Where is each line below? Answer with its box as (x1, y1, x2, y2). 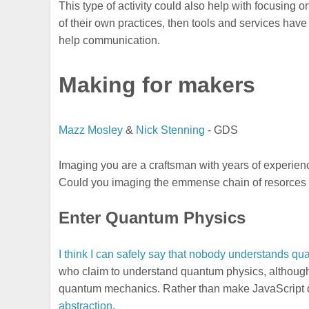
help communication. (59, 34, 161, 46)
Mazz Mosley (59, 124, 123, 137)
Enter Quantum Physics (59, 208, 246, 228)
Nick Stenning (136, 124, 206, 137)
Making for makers (59, 72, 256, 97)
